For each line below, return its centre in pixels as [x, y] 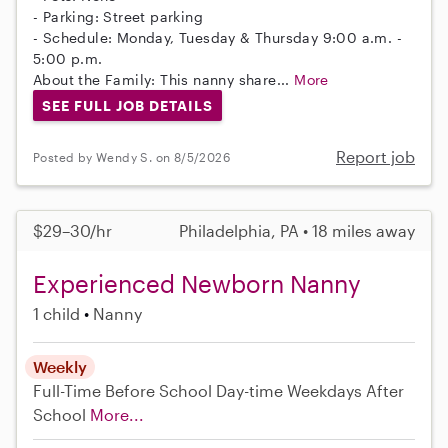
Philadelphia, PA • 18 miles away [297, 231]
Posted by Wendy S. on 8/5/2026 [131, 156]
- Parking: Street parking [118, 16]
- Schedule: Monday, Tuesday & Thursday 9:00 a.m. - [217, 37]
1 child [56, 314]
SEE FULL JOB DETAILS [127, 105]
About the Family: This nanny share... [164, 79]
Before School [158, 391]
